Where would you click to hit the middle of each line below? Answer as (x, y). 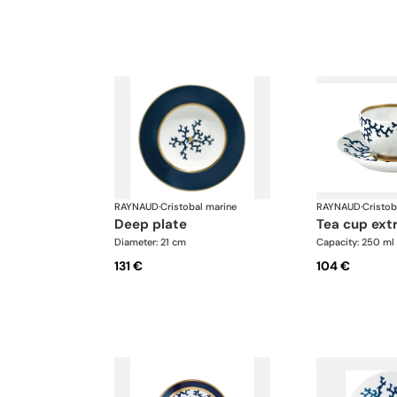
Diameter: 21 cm (150, 242)
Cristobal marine (198, 207)
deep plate (156, 225)
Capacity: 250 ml (355, 242)
